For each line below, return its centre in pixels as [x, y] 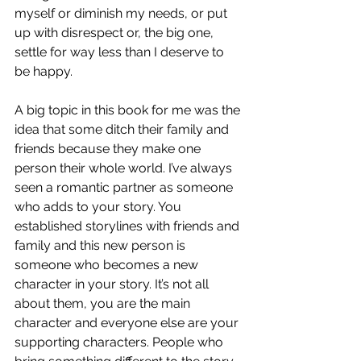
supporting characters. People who [120, 342]
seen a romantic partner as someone [125, 188]
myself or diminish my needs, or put [122, 14]
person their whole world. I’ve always [125, 168]
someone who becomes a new [108, 265]
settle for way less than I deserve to [121, 52]
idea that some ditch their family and [123, 130]
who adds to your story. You [100, 207]
